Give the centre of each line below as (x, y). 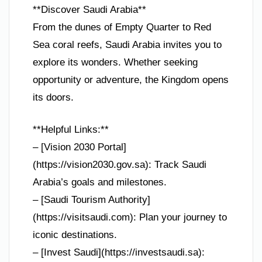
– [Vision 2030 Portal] (80, 147)
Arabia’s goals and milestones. (100, 182)
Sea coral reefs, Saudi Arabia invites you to (127, 44)
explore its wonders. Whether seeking (115, 62)
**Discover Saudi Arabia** (89, 9)
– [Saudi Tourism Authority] (92, 200)
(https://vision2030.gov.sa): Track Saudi (120, 165)
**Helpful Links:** (71, 130)
